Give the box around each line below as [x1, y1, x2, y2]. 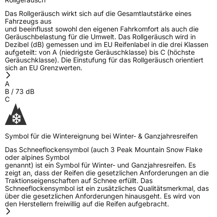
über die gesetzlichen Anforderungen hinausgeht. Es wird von [5, 191, 200, 200]
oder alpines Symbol [5, 153, 69, 161]
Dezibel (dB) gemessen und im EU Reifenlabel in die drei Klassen [5, 40, 208, 48]
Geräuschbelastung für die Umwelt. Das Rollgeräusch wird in [5, 32, 196, 41]
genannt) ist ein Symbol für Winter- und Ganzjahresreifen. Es [5, 160, 196, 169]
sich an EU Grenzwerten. [5, 63, 82, 72]
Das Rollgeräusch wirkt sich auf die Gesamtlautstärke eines [5, 9, 191, 17]
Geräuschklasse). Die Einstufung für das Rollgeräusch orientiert [5, 55, 203, 64]
